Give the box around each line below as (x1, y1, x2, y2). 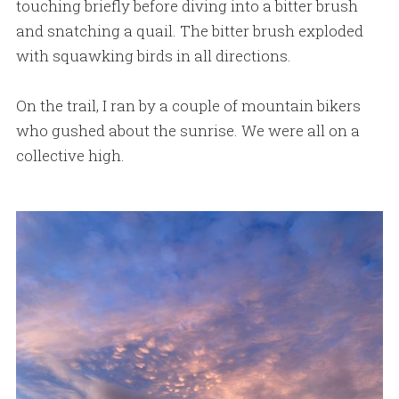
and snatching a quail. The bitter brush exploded (15, 20, 363, 41)
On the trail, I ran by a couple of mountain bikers (15, 94, 361, 116)
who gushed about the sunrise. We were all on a (15, 119, 360, 141)
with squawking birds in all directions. (15, 45, 291, 66)
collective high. (15, 144, 125, 166)
